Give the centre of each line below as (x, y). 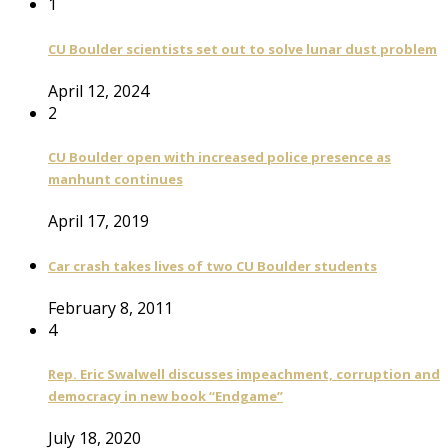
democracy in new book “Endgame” (165, 396)
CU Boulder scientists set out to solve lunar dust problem (242, 48)
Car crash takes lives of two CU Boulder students (212, 265)
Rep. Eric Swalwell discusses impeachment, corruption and (244, 374)
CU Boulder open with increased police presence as (219, 157)
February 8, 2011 (110, 307)
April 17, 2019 (98, 221)
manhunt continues (115, 179)
